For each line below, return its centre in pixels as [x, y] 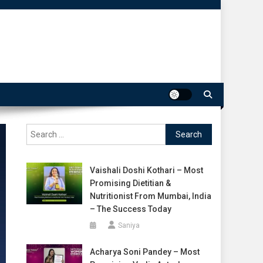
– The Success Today [130, 209]
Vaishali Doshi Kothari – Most [146, 170]
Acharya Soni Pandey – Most [144, 252]
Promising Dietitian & [130, 183]
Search [178, 130]
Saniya [129, 225]
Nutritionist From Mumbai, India [150, 196]
